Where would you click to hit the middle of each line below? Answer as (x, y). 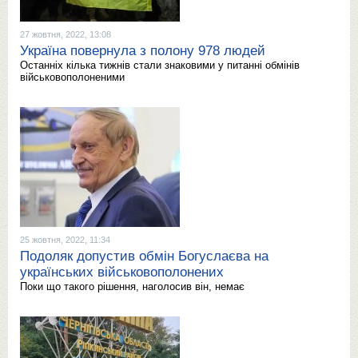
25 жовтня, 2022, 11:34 (65, 240)
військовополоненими (72, 77)
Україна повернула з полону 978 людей (143, 51)
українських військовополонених (122, 272)
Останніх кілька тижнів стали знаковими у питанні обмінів (160, 65)
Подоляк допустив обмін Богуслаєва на (144, 256)
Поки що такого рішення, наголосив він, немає (132, 286)
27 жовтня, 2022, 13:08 (66, 34)
